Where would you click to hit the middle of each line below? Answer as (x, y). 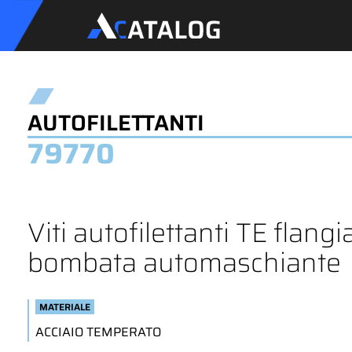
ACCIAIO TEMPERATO (98, 332)
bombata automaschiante (184, 262)
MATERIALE (65, 307)
